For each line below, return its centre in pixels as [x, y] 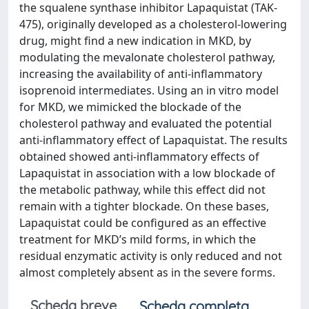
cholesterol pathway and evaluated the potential [146, 123]
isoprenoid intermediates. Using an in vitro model [149, 90]
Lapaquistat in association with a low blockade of [147, 173]
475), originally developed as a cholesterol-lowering [153, 24]
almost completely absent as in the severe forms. [147, 272]
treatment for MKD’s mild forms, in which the [138, 239]
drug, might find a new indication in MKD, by [135, 40]
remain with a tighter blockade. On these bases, [144, 206]
